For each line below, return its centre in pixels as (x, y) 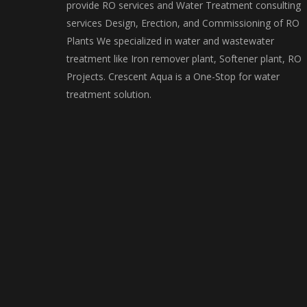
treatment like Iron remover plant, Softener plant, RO (184, 59)
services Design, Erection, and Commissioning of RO (183, 23)
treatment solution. (109, 94)
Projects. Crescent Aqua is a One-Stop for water (173, 76)
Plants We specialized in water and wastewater (170, 41)
